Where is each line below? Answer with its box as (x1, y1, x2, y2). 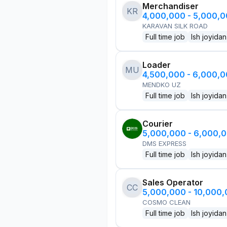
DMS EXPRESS (142, 139, 186, 147)
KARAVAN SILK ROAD (142, 22, 208, 30)
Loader (142, 60, 171, 70)
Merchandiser (142, 1, 199, 11)
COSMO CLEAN (142, 198, 191, 206)
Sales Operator (142, 177, 203, 187)
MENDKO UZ (142, 81, 181, 89)
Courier (142, 119, 173, 129)
